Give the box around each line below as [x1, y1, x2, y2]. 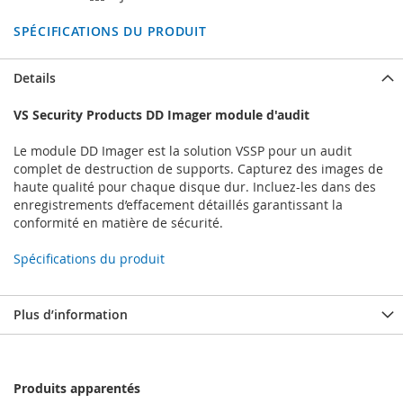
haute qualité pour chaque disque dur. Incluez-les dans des [13, 178, 376, 196]
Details [13, 69, 56, 87]
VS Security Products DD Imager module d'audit [13, 106, 309, 124]
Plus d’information [13, 306, 128, 324]
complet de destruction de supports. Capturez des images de [13, 160, 383, 178]
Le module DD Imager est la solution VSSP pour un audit [13, 142, 352, 160]
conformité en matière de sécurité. [13, 214, 223, 232]
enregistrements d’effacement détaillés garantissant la [13, 196, 343, 214]
